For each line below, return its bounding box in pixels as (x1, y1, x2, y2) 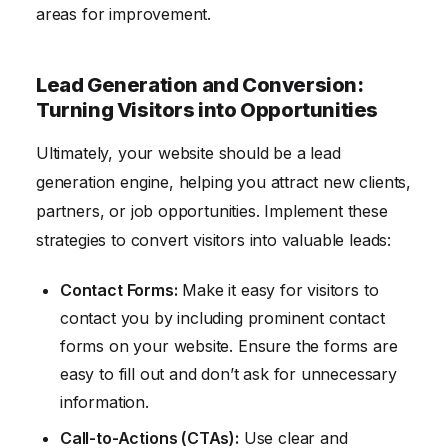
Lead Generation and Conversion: (36, 73, 364, 98)
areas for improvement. (36, 4, 212, 25)
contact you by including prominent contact (60, 307, 385, 328)
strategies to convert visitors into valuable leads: (36, 230, 392, 251)
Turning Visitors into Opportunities (36, 98, 379, 123)
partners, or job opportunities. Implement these (36, 201, 388, 222)
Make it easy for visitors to (177, 279, 379, 300)
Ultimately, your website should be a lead (36, 143, 341, 164)
